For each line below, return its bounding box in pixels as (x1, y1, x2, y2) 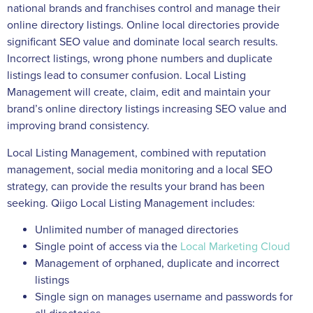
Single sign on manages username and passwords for (35, 290, 293, 305)
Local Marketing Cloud (180, 240, 290, 254)
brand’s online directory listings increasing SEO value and (7, 102, 286, 117)
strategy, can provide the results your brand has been (7, 179, 265, 194)
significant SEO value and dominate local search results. (7, 35, 278, 50)
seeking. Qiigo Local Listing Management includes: (7, 196, 255, 210)
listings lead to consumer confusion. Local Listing (7, 68, 246, 83)
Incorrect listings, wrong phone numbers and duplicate (7, 52, 272, 66)
